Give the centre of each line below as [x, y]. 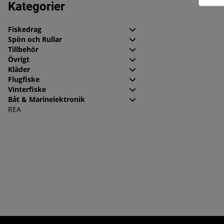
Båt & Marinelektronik [46, 99]
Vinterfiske [27, 89]
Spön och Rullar [35, 39]
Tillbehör [23, 49]
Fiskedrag [25, 29]
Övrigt [19, 59]
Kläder [19, 69]
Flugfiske [24, 79]
